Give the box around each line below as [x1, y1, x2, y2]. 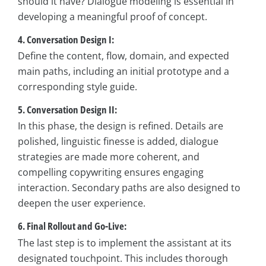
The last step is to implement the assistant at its [18, 236, 232, 249]
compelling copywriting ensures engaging [18, 166, 204, 179]
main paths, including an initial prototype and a [18, 65, 229, 78]
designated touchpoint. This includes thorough [18, 251, 228, 265]
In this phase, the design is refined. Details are [18, 119, 223, 133]
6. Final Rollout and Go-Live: [18, 219, 126, 233]
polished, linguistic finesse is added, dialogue [18, 135, 218, 148]
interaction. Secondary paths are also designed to [18, 181, 240, 195]
